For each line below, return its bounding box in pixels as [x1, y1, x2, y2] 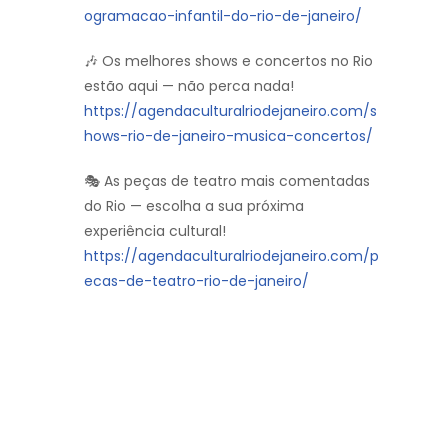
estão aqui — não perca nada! [84, 75, 294, 96]
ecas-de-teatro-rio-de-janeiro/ [84, 270, 309, 291]
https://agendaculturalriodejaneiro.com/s [84, 100, 377, 121]
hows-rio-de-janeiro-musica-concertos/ [84, 125, 373, 146]
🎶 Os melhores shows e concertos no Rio [84, 50, 373, 71]
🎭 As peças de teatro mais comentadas [84, 170, 370, 191]
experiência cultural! [84, 220, 226, 241]
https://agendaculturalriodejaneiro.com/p [84, 245, 379, 266]
